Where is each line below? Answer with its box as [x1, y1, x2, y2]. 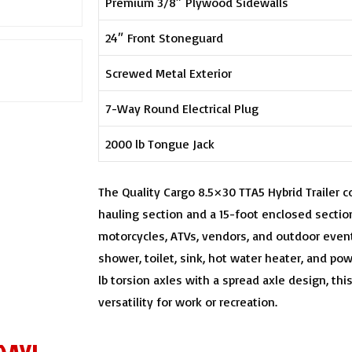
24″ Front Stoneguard [105, 29, 224, 46]
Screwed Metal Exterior [105, 64, 233, 81]
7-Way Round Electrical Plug [105, 100, 259, 116]
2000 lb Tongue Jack [105, 135, 215, 152]
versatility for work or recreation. [98, 293, 278, 310]
